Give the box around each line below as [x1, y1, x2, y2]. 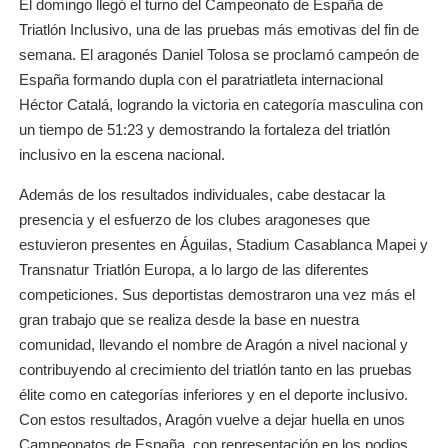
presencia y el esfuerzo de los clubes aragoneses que [19, 210, 371, 228]
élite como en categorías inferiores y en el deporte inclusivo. [19, 385, 409, 403]
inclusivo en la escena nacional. [19, 145, 226, 163]
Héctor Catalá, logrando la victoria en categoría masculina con [19, 95, 424, 113]
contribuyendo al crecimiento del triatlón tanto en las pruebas [19, 360, 413, 378]
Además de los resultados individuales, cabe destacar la [19, 185, 386, 203]
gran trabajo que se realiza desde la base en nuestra [19, 310, 360, 328]
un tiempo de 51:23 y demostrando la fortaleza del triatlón [19, 120, 391, 138]
